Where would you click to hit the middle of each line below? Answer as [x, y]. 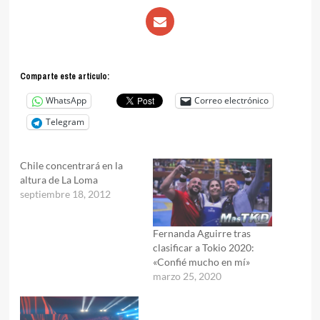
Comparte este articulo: [64, 76]
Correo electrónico [231, 101]
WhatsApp [66, 101]
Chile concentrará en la [71, 165]
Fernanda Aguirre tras [202, 234]
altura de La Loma [59, 179]
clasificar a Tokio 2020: [204, 248]
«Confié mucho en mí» [201, 262]
